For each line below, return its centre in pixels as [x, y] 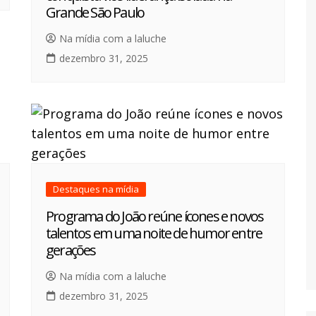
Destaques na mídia [96, 189]
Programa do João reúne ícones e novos [155, 217]
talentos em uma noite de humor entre [154, 233]
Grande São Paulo [95, 13]
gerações [71, 250]
